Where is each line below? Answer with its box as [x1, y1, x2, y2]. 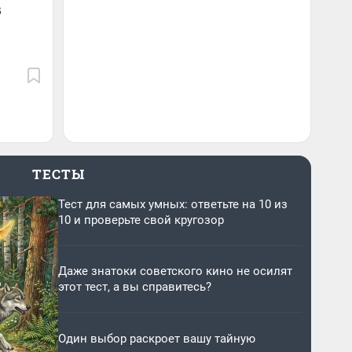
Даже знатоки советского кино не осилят [58, 264, 292, 279]
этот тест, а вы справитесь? [58, 280, 211, 295]
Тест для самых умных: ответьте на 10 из [58, 197, 288, 211]
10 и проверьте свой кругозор [58, 213, 224, 227]
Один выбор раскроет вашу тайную [58, 331, 255, 346]
